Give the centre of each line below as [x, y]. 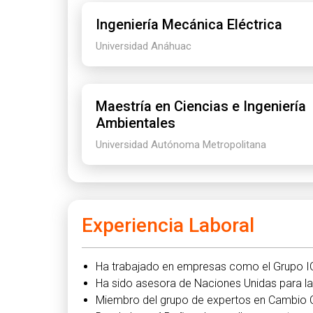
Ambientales [136, 123]
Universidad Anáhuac [144, 46]
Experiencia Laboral [168, 225]
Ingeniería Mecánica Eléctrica [189, 24]
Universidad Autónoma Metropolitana [181, 144]
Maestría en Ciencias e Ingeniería [201, 106]
